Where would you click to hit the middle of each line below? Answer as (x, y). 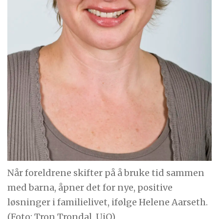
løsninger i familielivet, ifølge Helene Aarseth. (108, 202)
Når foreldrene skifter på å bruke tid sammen (106, 173)
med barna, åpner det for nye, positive (90, 188)
